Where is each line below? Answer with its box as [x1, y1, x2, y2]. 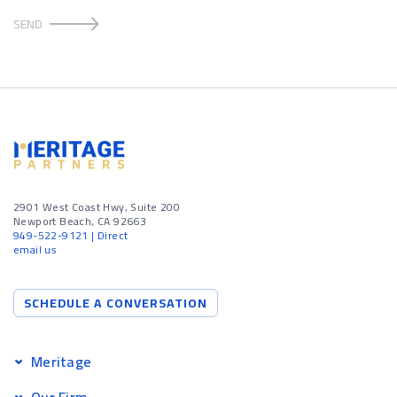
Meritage [31, 348, 91, 375]
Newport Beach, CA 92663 [13, 211, 147, 231]
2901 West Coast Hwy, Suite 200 [13, 197, 180, 217]
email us [13, 239, 58, 260]
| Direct [88, 225, 128, 245]
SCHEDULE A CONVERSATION [24, 292, 207, 315]
